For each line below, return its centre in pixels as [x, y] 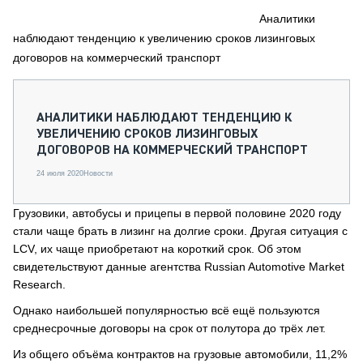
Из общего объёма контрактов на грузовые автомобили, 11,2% [180, 354]
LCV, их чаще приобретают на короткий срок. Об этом [157, 249]
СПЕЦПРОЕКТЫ [79, 38]
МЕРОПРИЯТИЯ [80, 55]
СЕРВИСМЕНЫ [108, 9]
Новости [98, 173]
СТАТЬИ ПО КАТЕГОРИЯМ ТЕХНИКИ [135, 84]
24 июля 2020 [60, 173]
